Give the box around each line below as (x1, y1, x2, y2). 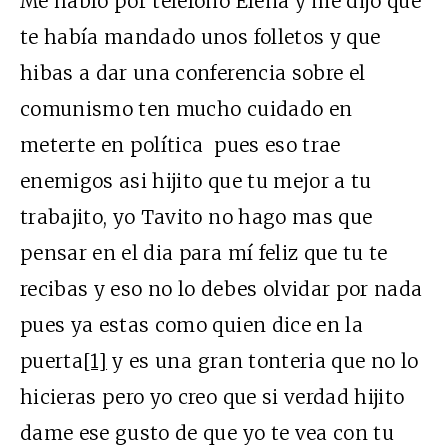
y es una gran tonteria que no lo (107, 348, 419, 373)
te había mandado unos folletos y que (20, 24, 381, 49)
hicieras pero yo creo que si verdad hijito (20, 384, 405, 409)
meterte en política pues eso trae (20, 132, 341, 157)
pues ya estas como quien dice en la (20, 312, 363, 337)
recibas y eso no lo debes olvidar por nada (20, 276, 423, 301)
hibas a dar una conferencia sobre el (20, 60, 366, 85)
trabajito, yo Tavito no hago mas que (20, 204, 373, 229)
